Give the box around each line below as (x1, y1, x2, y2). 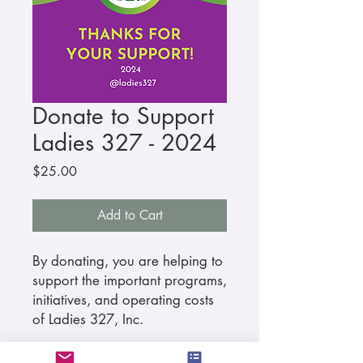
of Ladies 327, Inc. (32, 310, 143, 328)
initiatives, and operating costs (32, 290, 214, 309)
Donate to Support (32, 100, 214, 130)
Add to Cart (96, 206, 163, 224)
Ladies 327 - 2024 (32, 127, 216, 157)
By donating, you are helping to (32, 251, 223, 270)
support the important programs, (32, 271, 227, 289)
